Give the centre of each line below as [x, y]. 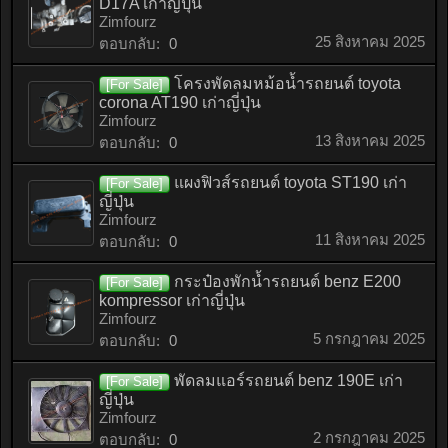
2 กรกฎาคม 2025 [369, 437]
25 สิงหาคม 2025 [370, 41]
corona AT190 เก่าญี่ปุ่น [180, 102]
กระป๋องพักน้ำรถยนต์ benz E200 [287, 281]
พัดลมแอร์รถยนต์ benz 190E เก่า [288, 380]
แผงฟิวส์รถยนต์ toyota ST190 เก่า [290, 182]
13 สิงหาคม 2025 [370, 140]
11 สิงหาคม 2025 [370, 239]
